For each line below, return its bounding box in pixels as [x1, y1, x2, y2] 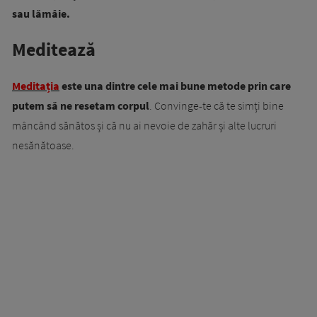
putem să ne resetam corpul [12, 98, 149, 113]
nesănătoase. [12, 138, 74, 153]
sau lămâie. [12, 6, 70, 21]
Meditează [12, 38, 96, 62]
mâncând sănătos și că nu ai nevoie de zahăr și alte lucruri [12, 118, 277, 133]
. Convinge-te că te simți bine [149, 98, 284, 113]
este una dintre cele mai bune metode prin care [59, 79, 291, 93]
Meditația [12, 79, 59, 93]
